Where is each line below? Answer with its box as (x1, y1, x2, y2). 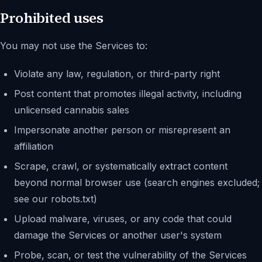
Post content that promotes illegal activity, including (14, 88, 242, 99)
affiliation (14, 140, 53, 152)
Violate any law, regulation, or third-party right (14, 68, 220, 80)
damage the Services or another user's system (14, 229, 222, 241)
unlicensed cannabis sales (14, 104, 129, 116)
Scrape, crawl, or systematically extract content (14, 160, 227, 172)
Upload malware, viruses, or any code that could (14, 213, 232, 225)
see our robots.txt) (14, 193, 97, 205)
